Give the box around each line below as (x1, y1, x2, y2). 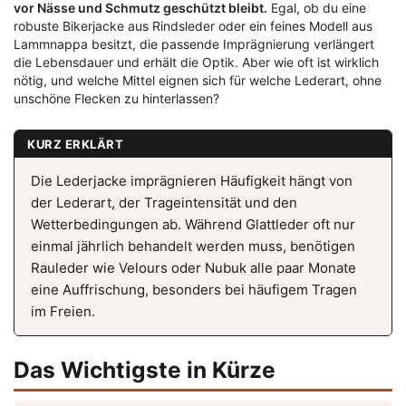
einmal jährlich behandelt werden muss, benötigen (31, 237, 355, 256)
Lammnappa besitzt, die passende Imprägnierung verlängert (14, 36, 374, 53)
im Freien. (31, 303, 95, 321)
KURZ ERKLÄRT (27, 137, 123, 152)
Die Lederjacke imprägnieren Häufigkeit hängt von (31, 172, 353, 190)
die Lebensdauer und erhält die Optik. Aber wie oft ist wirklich (14, 54, 379, 71)
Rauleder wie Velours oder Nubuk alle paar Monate (31, 259, 356, 277)
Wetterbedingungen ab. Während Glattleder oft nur (31, 216, 355, 234)
